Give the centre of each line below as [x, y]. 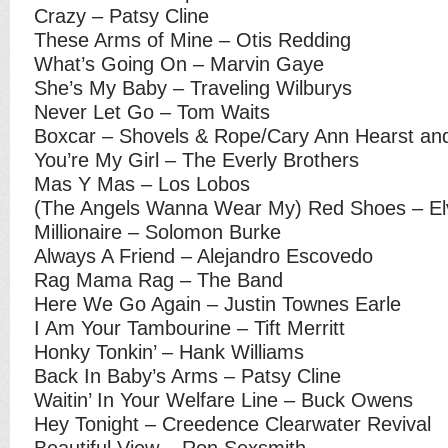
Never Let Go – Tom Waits [152, 111]
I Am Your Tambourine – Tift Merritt [189, 327]
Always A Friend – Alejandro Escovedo [203, 255]
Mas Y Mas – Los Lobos [142, 183]
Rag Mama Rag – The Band [158, 279]
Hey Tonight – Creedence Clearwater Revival [232, 423]
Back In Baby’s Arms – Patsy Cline [187, 375]
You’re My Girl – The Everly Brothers [196, 159]
